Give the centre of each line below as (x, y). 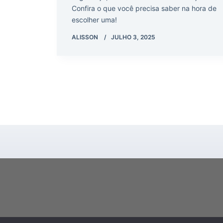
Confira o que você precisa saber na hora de (144, 8)
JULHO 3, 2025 (133, 37)
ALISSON (85, 37)
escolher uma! (94, 19)
